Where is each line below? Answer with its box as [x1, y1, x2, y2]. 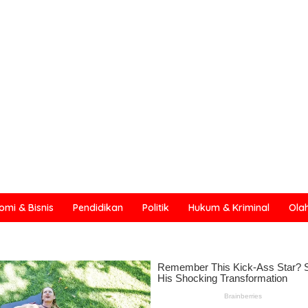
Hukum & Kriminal [188, 201, 269, 214]
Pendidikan [73, 201, 123, 214]
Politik [142, 201, 169, 214]
